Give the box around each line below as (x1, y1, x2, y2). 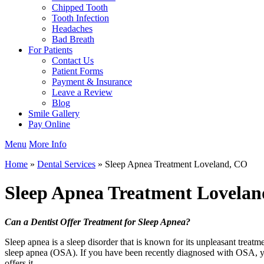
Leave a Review (52, 87, 113, 97)
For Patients (28, 45, 72, 55)
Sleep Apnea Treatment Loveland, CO (105, 159, 247, 169)
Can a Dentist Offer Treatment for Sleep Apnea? (5, 216, 190, 227)
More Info (29, 139, 67, 149)
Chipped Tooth (52, 2, 108, 12)
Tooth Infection (52, 13, 109, 23)
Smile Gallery (28, 108, 80, 118)
